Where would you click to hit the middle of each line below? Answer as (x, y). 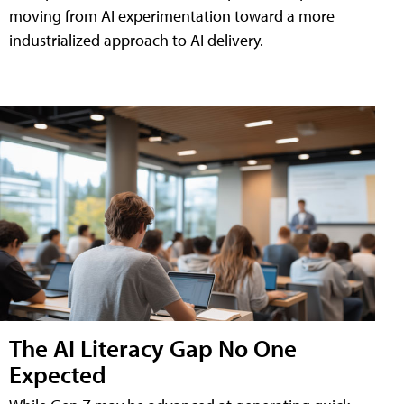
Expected (58, 373)
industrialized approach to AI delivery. (136, 40)
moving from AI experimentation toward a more (172, 16)
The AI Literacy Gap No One (153, 347)
